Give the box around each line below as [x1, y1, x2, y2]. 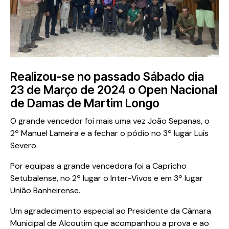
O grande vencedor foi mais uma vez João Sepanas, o [10, 116, 210, 127]
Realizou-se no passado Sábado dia [10, 70, 204, 84]
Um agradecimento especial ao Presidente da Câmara [10, 205, 211, 217]
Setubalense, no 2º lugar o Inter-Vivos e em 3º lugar [10, 173, 203, 184]
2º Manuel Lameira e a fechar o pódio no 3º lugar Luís [10, 128, 209, 139]
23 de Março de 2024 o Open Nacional [10, 83, 217, 98]
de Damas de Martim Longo [10, 96, 159, 111]
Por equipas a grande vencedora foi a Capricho [10, 161, 187, 172]
